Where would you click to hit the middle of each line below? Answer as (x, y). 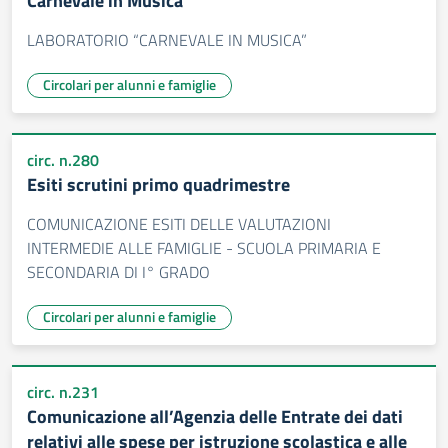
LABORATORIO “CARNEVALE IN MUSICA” (167, 40)
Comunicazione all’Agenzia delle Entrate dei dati (215, 416)
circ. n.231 (63, 392)
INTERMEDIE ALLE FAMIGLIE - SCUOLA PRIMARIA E (204, 248)
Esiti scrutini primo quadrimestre (158, 184)
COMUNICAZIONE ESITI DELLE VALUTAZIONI (179, 224)
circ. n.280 (63, 160)
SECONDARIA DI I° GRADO (118, 272)
